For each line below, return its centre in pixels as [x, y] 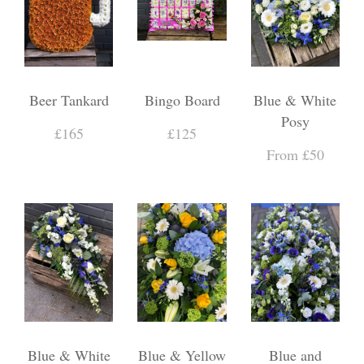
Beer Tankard [69, 100]
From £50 [295, 154]
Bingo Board [182, 100]
